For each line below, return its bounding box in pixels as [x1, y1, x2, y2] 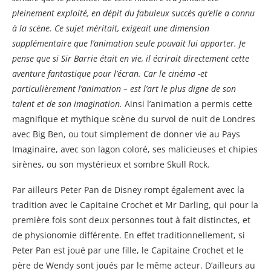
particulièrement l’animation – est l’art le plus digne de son [12, 82, 236, 94]
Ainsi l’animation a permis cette [122, 97, 252, 109]
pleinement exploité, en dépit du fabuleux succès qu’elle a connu [12, 7, 255, 19]
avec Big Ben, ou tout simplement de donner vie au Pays [12, 128, 240, 140]
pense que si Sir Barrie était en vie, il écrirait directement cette [12, 52, 249, 64]
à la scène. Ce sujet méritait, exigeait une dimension [12, 22, 209, 34]
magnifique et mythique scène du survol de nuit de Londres [12, 113, 255, 125]
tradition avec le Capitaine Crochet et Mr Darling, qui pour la [12, 198, 258, 211]
